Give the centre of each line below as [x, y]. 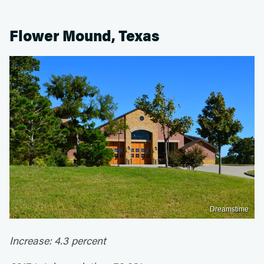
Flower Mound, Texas [84, 36]
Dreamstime [229, 209]
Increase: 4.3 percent [58, 241]
